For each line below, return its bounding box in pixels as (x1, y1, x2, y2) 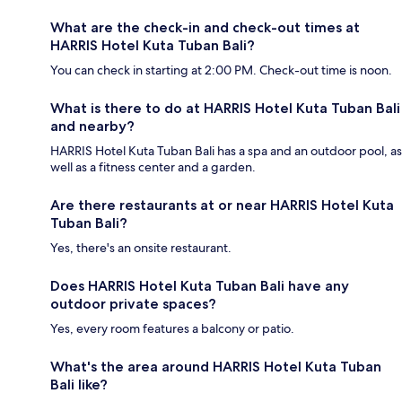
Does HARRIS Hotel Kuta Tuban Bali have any (50, 276, 349, 294)
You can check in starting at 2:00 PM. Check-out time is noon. (50, 61, 392, 78)
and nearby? (50, 117, 135, 135)
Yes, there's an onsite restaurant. (50, 239, 232, 256)
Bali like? (50, 375, 108, 393)
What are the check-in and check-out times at (50, 18, 360, 36)
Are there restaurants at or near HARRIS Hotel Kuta (50, 196, 394, 214)
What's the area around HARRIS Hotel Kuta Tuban (50, 357, 381, 375)
